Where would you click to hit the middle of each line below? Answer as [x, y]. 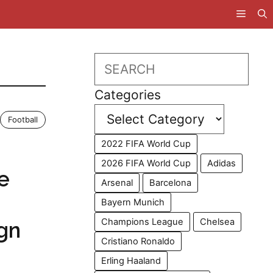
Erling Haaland [131, 261]
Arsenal [117, 183]
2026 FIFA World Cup [146, 163]
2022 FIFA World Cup [146, 144]
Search [115, 62]
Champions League [143, 222]
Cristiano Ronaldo [138, 241]
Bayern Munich [133, 202]
